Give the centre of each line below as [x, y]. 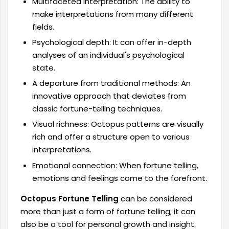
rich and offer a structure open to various [111, 137]
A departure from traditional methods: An [111, 83]
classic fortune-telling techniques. [97, 109]
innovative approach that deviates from [109, 96]
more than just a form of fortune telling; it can [108, 211]
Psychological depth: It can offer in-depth [111, 42]
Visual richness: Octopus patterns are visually [118, 124]
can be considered [155, 198]
